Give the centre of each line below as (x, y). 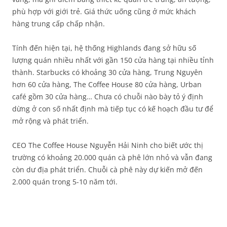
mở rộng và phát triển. (50, 121)
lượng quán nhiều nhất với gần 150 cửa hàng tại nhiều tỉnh (113, 60)
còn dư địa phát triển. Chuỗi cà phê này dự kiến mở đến (107, 169)
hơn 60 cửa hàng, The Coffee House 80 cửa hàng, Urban (107, 84)
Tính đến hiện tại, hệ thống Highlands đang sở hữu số (104, 48)
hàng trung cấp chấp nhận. (59, 24)
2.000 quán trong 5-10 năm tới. (65, 182)
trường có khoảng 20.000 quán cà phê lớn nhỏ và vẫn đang (112, 157)
